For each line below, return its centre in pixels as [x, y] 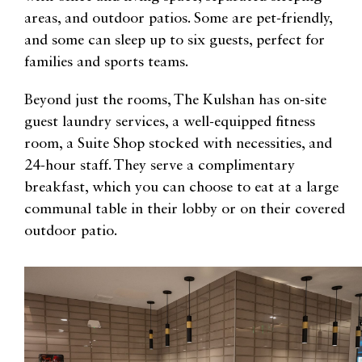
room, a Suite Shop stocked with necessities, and [178, 143]
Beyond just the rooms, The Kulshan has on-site [175, 100]
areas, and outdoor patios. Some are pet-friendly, [178, 18]
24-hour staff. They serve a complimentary [160, 165]
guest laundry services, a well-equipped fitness [170, 122]
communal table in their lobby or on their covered [185, 209]
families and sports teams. [106, 62]
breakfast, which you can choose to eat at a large [181, 187]
